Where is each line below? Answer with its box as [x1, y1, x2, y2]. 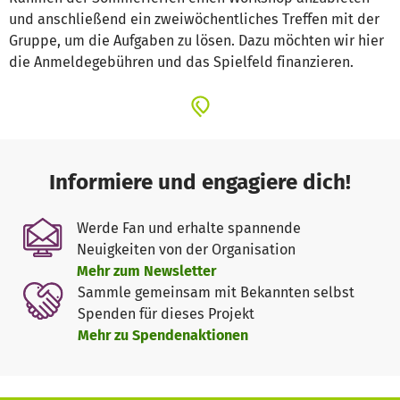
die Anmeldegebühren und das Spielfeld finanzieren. [9, 54, 354, 71]
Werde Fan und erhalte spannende [76, 220, 301, 237]
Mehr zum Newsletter [76, 262, 216, 280]
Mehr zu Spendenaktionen [77, 327, 248, 345]
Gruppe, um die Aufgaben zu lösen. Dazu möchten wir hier [9, 32, 384, 50]
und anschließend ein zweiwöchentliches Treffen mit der [9, 11, 379, 29]
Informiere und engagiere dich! [49, 169, 351, 196]
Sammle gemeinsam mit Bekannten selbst [77, 284, 354, 302]
